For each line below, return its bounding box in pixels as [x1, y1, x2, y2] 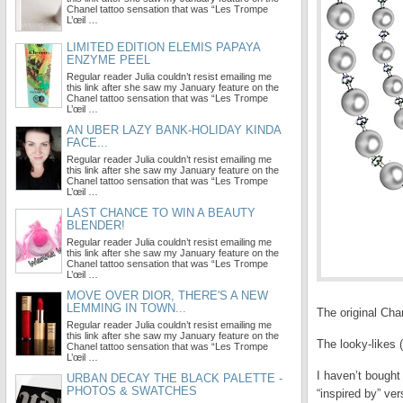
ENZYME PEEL [67, 53, 150, 67]
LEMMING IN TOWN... [67, 301, 186, 315]
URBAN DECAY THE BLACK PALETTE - [67, 372, 282, 385]
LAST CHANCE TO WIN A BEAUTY [67, 206, 255, 219]
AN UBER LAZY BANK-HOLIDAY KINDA [67, 123, 281, 137]
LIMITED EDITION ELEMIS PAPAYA [67, 40, 260, 54]
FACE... [67, 136, 108, 149]
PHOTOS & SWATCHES [67, 384, 197, 398]
